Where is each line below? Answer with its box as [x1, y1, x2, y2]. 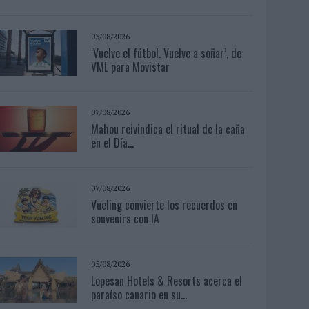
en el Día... [91, 134, 134, 151]
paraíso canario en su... [91, 286, 188, 303]
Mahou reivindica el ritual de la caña [91, 120, 246, 137]
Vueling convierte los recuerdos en [91, 196, 238, 213]
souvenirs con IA [91, 210, 160, 227]
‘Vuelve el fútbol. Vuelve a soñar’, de [91, 44, 242, 61]
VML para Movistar [91, 58, 170, 75]
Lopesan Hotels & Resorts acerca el [91, 272, 243, 289]
